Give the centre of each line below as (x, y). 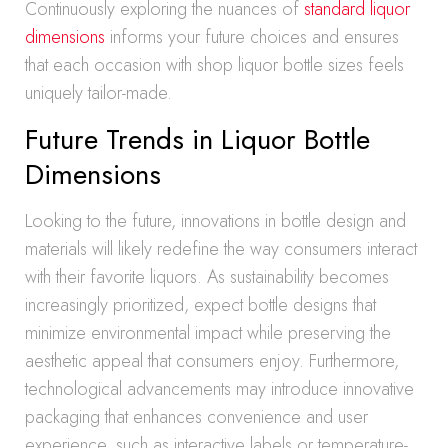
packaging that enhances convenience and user (196, 417)
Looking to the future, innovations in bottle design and (215, 221)
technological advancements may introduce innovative (219, 389)
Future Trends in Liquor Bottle (197, 139)
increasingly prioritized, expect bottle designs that (200, 305)
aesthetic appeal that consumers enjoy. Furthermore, (212, 361)
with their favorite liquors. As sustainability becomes (207, 277)
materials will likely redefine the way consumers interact (221, 249)
